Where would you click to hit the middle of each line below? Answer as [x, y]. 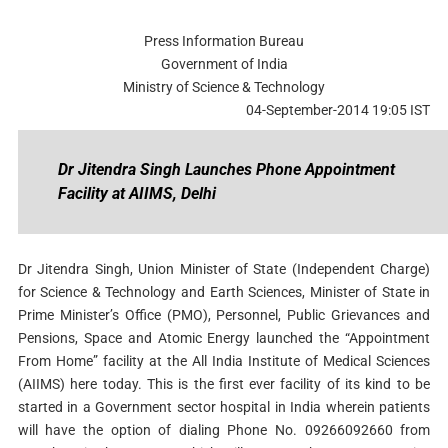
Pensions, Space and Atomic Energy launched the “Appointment [224, 338]
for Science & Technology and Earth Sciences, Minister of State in [224, 292]
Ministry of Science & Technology [224, 87]
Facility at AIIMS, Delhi [136, 193]
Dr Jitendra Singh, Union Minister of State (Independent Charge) [224, 269]
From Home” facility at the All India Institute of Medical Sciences [224, 361]
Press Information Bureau [224, 41]
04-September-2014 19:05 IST [338, 110]
